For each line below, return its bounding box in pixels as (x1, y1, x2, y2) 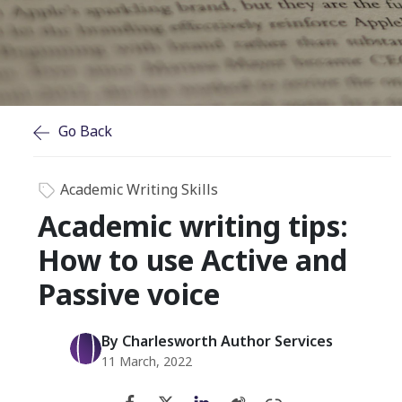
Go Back (58, 121, 112, 141)
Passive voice (38, 275, 220, 314)
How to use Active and (38, 240, 347, 280)
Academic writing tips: (38, 206, 348, 246)
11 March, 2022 (100, 353, 192, 371)
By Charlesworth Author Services (100, 331, 333, 352)
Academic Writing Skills (60, 179, 218, 199)
